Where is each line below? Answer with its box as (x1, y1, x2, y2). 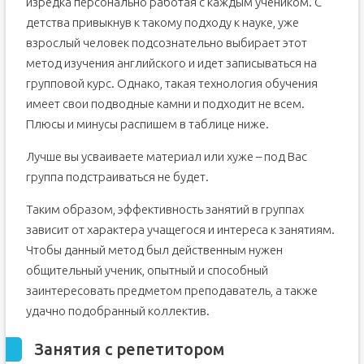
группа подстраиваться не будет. (25, 170, 209, 184)
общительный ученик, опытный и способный (25, 263, 268, 277)
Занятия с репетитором (33, 340, 224, 358)
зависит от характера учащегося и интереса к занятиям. (25, 223, 335, 236)
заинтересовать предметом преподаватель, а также (25, 284, 318, 297)
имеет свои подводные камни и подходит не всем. (25, 97, 305, 110)
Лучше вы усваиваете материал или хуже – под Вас (25, 149, 307, 163)
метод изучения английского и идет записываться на (25, 56, 317, 70)
